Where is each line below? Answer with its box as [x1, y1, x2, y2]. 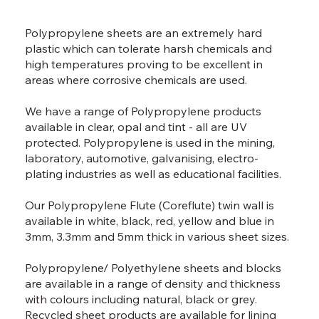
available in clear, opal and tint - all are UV [25, 120, 248, 135]
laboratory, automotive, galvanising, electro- [25, 151, 259, 166]
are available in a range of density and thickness [25, 276, 281, 291]
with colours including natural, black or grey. [25, 292, 258, 307]
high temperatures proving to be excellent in [25, 57, 263, 72]
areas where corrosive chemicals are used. [25, 73, 248, 88]
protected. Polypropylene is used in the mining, [25, 135, 276, 150]
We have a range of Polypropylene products [25, 104, 262, 119]
